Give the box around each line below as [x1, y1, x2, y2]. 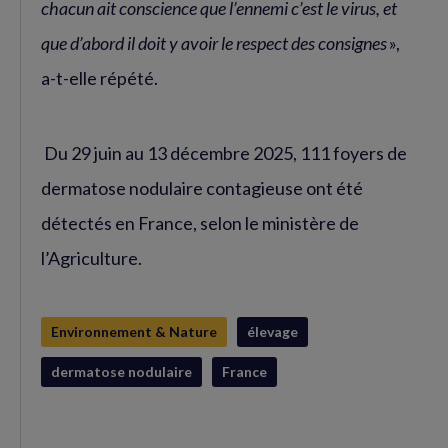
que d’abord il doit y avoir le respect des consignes [41, 32, 389, 55]
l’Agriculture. [41, 247, 142, 270]
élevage [247, 323, 298, 341]
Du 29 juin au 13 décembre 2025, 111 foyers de [41, 142, 407, 165]
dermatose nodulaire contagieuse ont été [41, 177, 363, 200]
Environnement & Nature [51, 323, 217, 341]
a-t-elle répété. [41, 67, 158, 90]
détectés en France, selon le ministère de [41, 212, 359, 235]
